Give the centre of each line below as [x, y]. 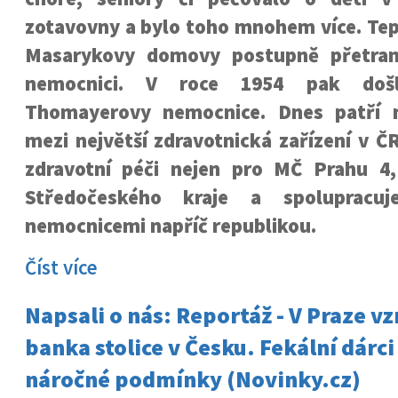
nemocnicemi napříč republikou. [170, 226]
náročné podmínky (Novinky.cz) [192, 379]
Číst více [61, 267]
